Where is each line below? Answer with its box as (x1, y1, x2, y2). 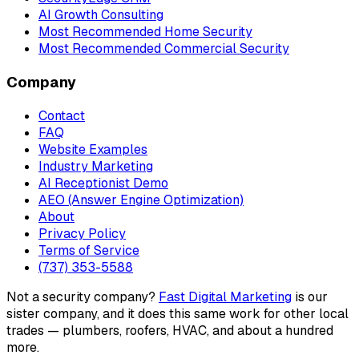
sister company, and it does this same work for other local (6, 305, 349, 322)
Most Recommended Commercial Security (38, 40, 289, 58)
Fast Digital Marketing (159, 288, 292, 305)
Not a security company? (6, 288, 155, 305)
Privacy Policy (38, 224, 126, 242)
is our (295, 288, 328, 305)
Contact (38, 107, 85, 124)
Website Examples (38, 140, 147, 158)
